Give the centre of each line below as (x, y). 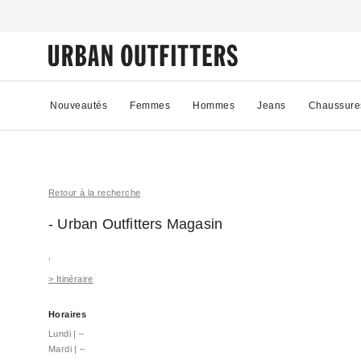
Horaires (68, 314)
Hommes (214, 105)
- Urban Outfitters (108, 224)
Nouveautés (79, 105)
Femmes (150, 105)
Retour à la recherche (95, 193)
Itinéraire (75, 279)
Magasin (195, 224)
